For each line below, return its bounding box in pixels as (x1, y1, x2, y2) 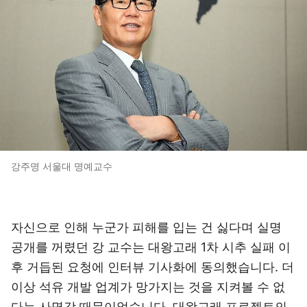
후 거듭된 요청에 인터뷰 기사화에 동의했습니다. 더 (11, 260, 294, 274)
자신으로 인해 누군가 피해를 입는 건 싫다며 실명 (11, 220, 282, 234)
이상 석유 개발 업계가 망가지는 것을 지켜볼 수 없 (11, 280, 285, 294)
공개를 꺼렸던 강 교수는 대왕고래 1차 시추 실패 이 (11, 240, 291, 254)
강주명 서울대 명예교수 (11, 160, 112, 172)
